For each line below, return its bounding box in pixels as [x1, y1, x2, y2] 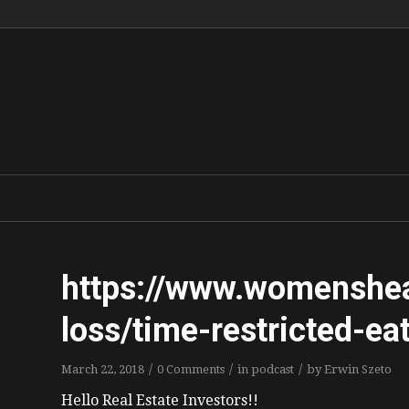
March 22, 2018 [61, 362, 144, 376]
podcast [251, 362, 294, 376]
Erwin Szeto [324, 362, 392, 376]
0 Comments [157, 362, 225, 376]
